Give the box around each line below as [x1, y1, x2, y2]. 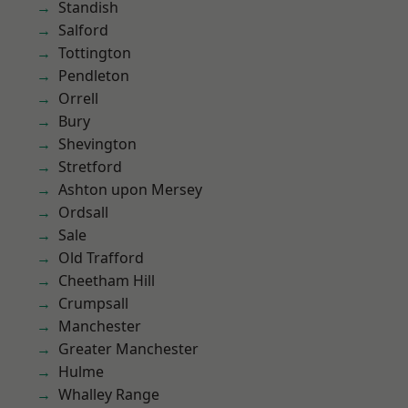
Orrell [58, 88, 98, 108]
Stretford [58, 157, 122, 177]
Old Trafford [58, 248, 144, 268]
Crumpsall [58, 293, 128, 313]
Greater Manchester [58, 339, 199, 359]
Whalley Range [58, 384, 159, 404]
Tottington [58, 43, 131, 63]
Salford [58, 20, 108, 40]
